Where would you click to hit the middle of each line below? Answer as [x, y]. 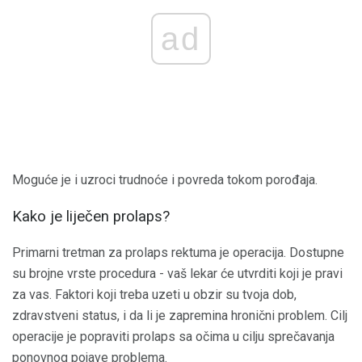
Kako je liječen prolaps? [91, 216]
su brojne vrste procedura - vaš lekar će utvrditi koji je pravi [177, 273]
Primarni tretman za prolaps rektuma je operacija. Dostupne [178, 252]
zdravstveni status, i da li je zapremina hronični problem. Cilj [180, 315]
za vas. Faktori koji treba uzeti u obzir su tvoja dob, [154, 294]
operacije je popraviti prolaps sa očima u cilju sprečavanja [173, 336]
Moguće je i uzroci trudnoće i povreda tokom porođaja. [165, 180]
